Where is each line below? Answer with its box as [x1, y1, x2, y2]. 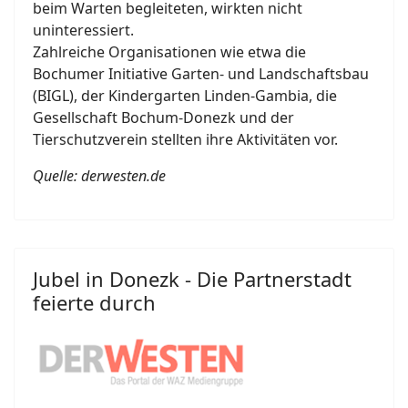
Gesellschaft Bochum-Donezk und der [33, 107, 294, 127]
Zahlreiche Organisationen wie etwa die [33, 41, 306, 62]
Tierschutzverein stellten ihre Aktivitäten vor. [33, 128, 338, 149]
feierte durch [33, 288, 156, 316]
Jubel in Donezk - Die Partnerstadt [33, 264, 352, 292]
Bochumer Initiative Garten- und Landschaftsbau [33, 63, 369, 84]
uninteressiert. [33, 19, 134, 40]
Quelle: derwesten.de [33, 165, 166, 186]
